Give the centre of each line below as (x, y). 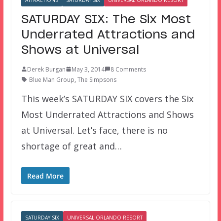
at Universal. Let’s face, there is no (94, 130)
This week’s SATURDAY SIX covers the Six (107, 98)
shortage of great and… (71, 146)
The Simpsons (97, 79)
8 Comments (128, 69)
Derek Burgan (46, 69)
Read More (45, 176)
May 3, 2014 (88, 69)
